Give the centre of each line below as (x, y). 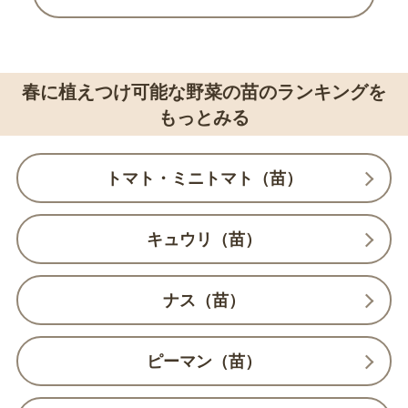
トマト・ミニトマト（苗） (204, 178)
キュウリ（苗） (204, 239)
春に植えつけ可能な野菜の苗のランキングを (204, 92)
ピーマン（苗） (204, 361)
